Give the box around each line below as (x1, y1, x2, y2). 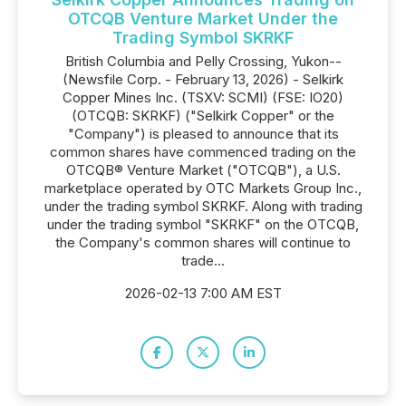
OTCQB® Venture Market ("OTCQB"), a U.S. (65, 161, 341, 179)
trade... (181, 252, 225, 269)
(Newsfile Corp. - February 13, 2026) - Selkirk (63, 71, 343, 88)
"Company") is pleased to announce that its (67, 125, 339, 142)
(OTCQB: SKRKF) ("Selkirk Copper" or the (72, 107, 334, 124)
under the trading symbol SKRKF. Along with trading (43, 198, 362, 215)
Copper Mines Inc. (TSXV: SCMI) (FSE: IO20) (63, 89, 343, 106)
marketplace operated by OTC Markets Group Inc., (44, 179, 362, 197)
